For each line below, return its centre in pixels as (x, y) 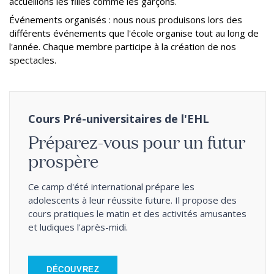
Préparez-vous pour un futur (137, 142)
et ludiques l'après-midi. (78, 227)
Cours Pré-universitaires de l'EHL (119, 119)
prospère (63, 161)
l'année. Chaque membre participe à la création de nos (123, 46)
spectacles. (33, 60)
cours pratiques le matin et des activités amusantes (137, 213)
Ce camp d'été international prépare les (111, 187)
